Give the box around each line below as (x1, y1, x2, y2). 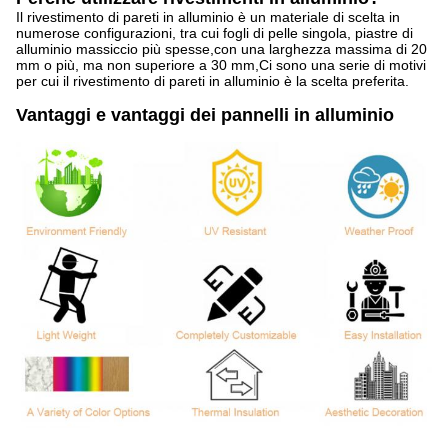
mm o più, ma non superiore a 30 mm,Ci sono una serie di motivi (16, 57, 426, 74)
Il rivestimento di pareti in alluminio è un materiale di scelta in (16, 9, 400, 26)
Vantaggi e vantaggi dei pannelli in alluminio (16, 105, 394, 126)
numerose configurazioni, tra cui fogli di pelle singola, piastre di (16, 25, 413, 42)
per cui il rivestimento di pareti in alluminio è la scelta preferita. (16, 73, 409, 90)
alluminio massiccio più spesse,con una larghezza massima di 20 (16, 41, 427, 58)
